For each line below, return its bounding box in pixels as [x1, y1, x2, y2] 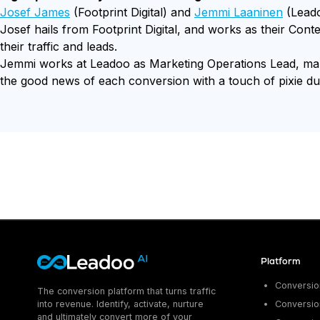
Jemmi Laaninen [194, 5, 283, 19]
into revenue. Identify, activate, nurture [37, 299, 204, 309]
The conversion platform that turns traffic [37, 286, 216, 296]
